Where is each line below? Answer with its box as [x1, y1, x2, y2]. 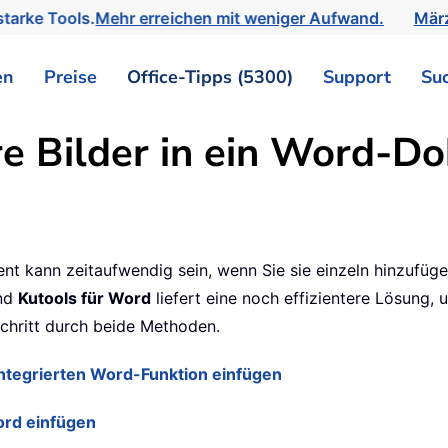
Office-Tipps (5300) [127, 64, 293, 89]
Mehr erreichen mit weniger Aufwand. [97, 7, 391, 28]
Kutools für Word [18, 288, 151, 309]
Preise [44, 64, 97, 89]
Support [323, 64, 391, 89]
